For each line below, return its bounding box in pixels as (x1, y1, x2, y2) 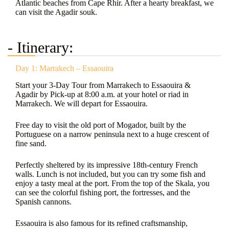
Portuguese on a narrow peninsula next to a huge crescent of (15, 129, 209, 139)
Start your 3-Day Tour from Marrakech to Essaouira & (15, 80, 191, 89)
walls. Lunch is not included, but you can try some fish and (15, 169, 205, 178)
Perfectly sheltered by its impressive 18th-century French (15, 160, 198, 169)
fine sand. (15, 139, 47, 148)
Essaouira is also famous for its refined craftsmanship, (15, 218, 188, 227)
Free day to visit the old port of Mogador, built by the (15, 120, 186, 129)
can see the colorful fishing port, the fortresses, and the (15, 188, 190, 197)
